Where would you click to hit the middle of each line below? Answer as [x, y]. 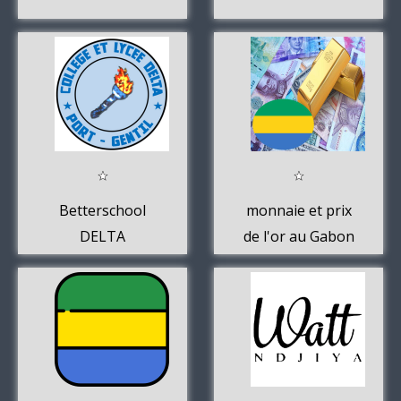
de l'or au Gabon [299, 236]
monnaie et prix [299, 210]
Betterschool [102, 210]
